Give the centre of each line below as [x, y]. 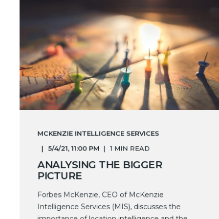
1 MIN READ [130, 148]
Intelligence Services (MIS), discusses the [109, 207]
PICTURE [60, 176]
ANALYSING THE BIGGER [100, 165]
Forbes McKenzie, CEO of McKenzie [100, 195]
